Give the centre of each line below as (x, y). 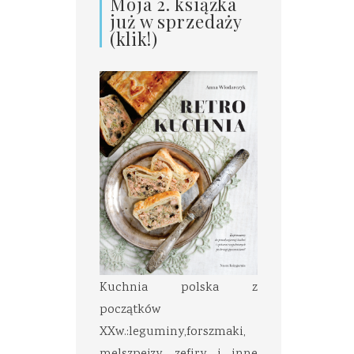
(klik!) (134, 38)
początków (130, 310)
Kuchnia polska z (179, 288)
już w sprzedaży (177, 21)
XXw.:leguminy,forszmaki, (173, 332)
